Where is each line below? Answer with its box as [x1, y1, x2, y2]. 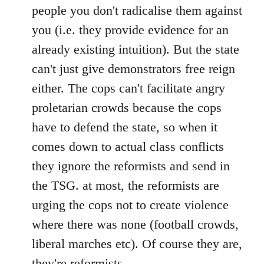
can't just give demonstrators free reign [32, 61, 235, 76]
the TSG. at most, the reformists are [32, 178, 219, 193]
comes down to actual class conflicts [32, 139, 224, 154]
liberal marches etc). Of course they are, [32, 236, 242, 251]
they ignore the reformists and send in [32, 159, 230, 173]
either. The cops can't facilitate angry [32, 81, 225, 95]
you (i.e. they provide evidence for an [32, 22, 229, 37]
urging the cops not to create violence [32, 197, 229, 212]
